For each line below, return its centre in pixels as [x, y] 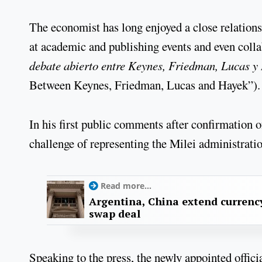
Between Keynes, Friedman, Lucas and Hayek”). [145, 85]
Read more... [126, 186]
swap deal [115, 214]
